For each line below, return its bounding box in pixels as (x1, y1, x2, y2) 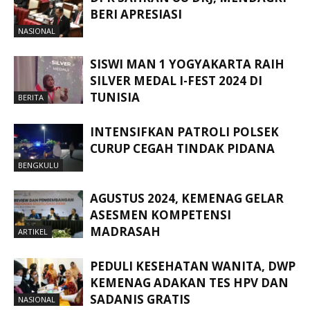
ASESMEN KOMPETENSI (90, 207, 231, 224)
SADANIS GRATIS (90, 291, 190, 308)
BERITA (18, 91, 44, 102)
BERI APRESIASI (90, 6, 182, 23)
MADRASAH (90, 224, 161, 240)
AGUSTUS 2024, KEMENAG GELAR (90, 190, 284, 207)
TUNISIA (90, 89, 140, 106)
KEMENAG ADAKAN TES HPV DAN (90, 275, 289, 291)
